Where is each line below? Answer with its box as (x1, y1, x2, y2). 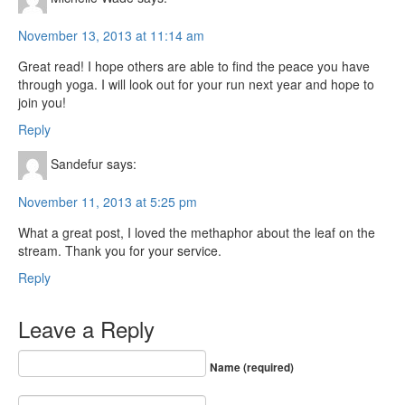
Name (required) (210, 359, 294, 375)
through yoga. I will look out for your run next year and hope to (18, 75, 374, 93)
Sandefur (51, 154, 103, 173)
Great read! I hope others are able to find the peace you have (18, 57, 370, 75)
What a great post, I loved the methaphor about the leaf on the (18, 223, 375, 241)
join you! (18, 93, 66, 111)
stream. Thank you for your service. (18, 241, 221, 259)
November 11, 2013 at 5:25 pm (18, 193, 197, 211)
